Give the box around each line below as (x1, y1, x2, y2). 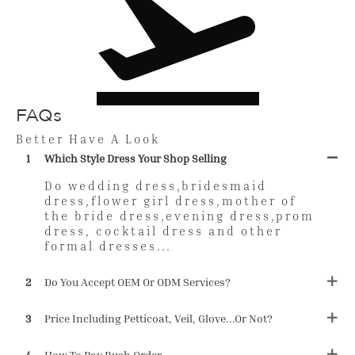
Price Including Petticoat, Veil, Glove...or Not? (44, 311, 273, 326)
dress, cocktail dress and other (44, 223, 282, 239)
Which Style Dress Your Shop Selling (44, 151, 227, 166)
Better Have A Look (16, 131, 161, 146)
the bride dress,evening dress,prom (44, 208, 315, 223)
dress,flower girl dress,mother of (44, 193, 296, 208)
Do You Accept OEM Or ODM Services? (44, 275, 231, 289)
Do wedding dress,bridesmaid (44, 178, 267, 193)
